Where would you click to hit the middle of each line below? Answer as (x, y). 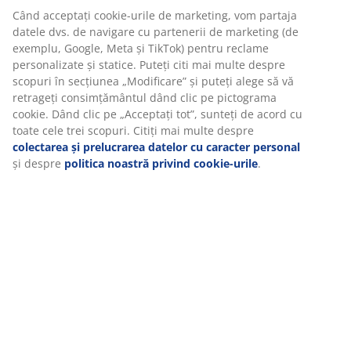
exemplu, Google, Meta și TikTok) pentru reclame (141, 48)
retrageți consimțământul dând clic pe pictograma (145, 97)
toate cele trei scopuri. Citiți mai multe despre (133, 130)
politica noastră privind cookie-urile (161, 163)
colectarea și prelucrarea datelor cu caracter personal (156, 147)
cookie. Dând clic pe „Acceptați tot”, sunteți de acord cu (157, 114)
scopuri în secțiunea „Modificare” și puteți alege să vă (153, 81)
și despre (38, 163)
